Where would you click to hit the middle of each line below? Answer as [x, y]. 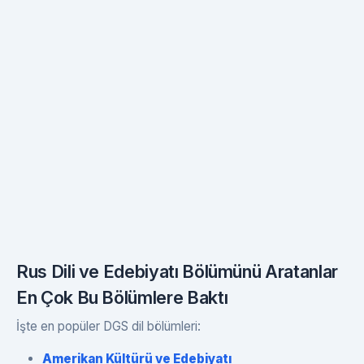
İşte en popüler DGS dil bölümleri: [108, 327]
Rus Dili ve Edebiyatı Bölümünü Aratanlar [177, 272]
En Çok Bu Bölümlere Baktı [122, 298]
